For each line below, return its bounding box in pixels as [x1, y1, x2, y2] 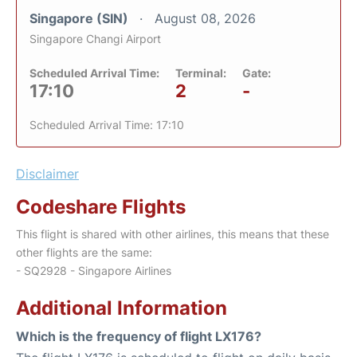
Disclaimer [16, 165, 79, 182]
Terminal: [175, 65, 226, 80]
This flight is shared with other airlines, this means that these [16, 226, 329, 241]
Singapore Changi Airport [29, 31, 161, 45]
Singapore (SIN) [29, 10, 131, 26]
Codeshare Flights [16, 194, 186, 218]
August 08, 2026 [155, 10, 256, 26]
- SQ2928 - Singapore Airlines [16, 263, 171, 277]
